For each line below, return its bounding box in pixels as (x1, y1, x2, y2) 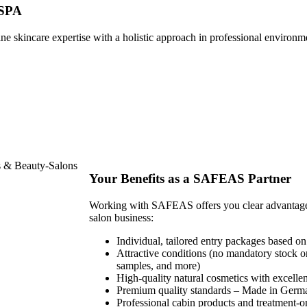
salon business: (89, 211, 153, 223)
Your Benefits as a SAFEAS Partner (89, 171, 291, 186)
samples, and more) (116, 259, 200, 271)
